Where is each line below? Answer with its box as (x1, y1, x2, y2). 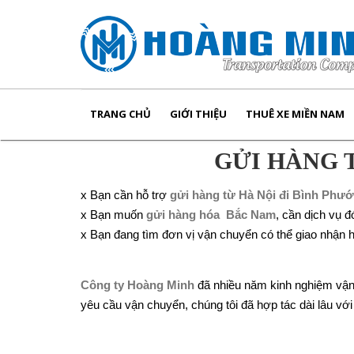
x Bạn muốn (81, 208, 146, 221)
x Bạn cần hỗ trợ (81, 188, 170, 201)
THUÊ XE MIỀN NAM (246, 107, 345, 121)
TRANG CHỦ (90, 107, 151, 121)
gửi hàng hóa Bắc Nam (146, 208, 276, 221)
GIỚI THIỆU (170, 107, 227, 121)
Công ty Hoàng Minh (81, 278, 194, 292)
